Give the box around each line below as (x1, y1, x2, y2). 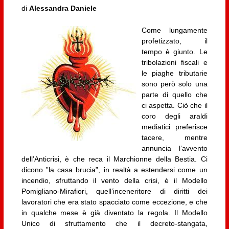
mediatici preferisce (141, 123, 208, 131)
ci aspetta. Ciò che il (141, 101, 208, 110)
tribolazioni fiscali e (141, 58, 208, 67)
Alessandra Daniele (29, 4, 97, 12)
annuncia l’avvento (141, 144, 208, 153)
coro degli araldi (141, 112, 208, 121)
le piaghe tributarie (141, 69, 208, 78)
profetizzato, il (141, 37, 208, 45)
